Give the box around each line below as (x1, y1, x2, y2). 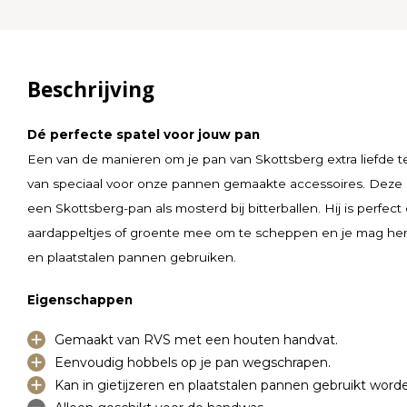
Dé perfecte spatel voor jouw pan (26, 126, 260, 142)
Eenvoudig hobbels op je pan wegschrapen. (54, 353, 331, 371)
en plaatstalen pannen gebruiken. (26, 249, 236, 264)
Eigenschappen (26, 292, 133, 307)
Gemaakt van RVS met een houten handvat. (54, 331, 338, 348)
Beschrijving (26, 74, 154, 104)
